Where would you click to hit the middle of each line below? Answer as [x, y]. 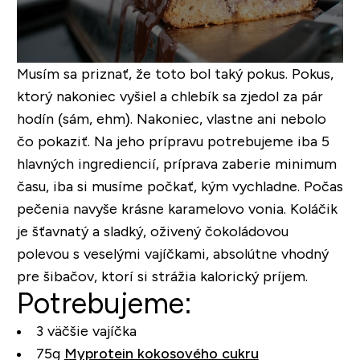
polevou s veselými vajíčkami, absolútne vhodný [172, 254]
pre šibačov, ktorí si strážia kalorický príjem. [162, 276]
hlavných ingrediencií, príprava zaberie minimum [176, 164]
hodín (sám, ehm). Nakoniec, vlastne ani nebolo [171, 119]
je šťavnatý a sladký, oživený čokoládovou [152, 231]
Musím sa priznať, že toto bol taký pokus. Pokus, [175, 74]
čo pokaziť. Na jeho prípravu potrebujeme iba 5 [173, 141]
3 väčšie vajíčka [86, 331]
